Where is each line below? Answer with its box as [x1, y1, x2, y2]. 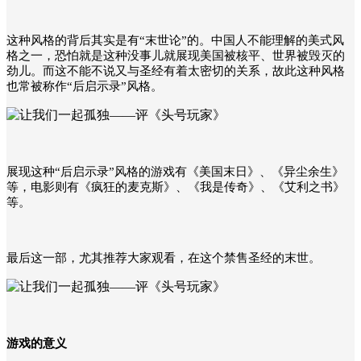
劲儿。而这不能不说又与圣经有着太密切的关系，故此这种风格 [6, 64, 345, 77]
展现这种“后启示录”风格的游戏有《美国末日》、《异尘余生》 [6, 164, 344, 178]
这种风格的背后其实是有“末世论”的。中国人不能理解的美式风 [6, 33, 344, 47]
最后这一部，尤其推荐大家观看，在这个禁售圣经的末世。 [6, 251, 321, 264]
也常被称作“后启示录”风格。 [6, 79, 163, 93]
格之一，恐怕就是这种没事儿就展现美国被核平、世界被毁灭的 [6, 48, 345, 62]
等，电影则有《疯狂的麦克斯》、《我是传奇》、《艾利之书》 [6, 180, 345, 193]
